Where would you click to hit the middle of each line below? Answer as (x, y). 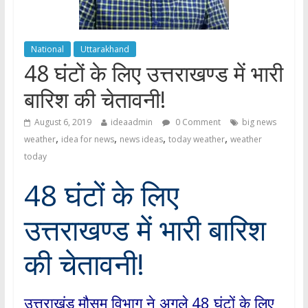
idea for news (87, 139)
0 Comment (197, 122)
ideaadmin (131, 122)
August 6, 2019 (63, 122)
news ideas (141, 139)
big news (259, 122)
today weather (196, 139)
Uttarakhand (104, 49)
